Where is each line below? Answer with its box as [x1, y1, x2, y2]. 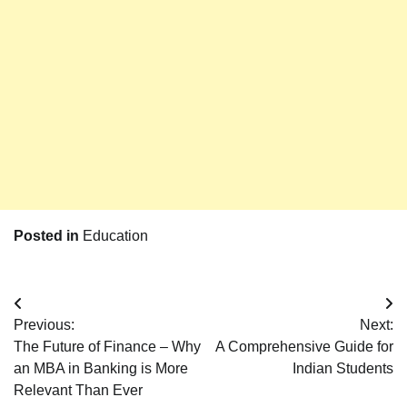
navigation [13, 328, 123, 353]
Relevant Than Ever [14, 382, 143, 399]
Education [83, 228, 148, 244]
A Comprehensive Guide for [215, 339, 393, 355]
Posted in [14, 228, 83, 244]
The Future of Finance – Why [14, 339, 201, 355]
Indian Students [293, 361, 393, 377]
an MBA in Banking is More [14, 361, 188, 377]
